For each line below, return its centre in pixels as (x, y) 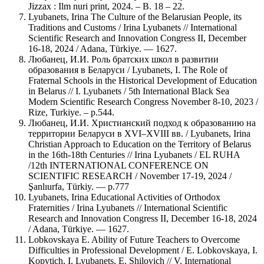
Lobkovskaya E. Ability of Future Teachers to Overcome (134, 239)
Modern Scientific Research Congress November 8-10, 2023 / (143, 101)
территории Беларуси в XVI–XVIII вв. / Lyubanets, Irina (139, 133)
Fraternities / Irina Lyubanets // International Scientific (128, 207)
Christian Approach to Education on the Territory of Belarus (140, 144)
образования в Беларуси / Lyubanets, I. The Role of (128, 70)
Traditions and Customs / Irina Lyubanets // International (133, 27)
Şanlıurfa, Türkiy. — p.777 (79, 186)
